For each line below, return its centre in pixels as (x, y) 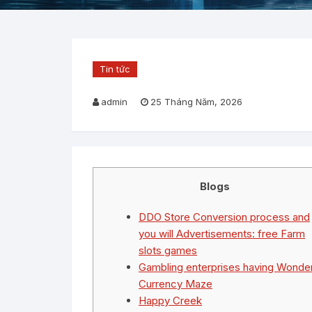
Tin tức (115, 69)
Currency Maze (175, 284)
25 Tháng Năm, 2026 (196, 102)
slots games (168, 250)
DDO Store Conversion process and (224, 217)
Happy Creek (170, 301)
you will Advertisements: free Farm (222, 234)
